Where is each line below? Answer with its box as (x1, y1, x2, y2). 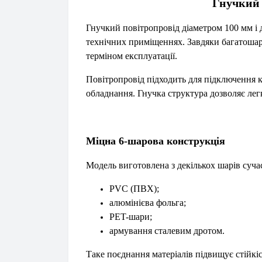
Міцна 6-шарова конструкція (86, 135, 225, 147)
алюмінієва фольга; (109, 198, 186, 208)
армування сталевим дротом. (109, 226, 225, 236)
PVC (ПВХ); (109, 184, 159, 194)
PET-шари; (109, 212, 152, 222)
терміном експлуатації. (86, 51, 177, 61)
